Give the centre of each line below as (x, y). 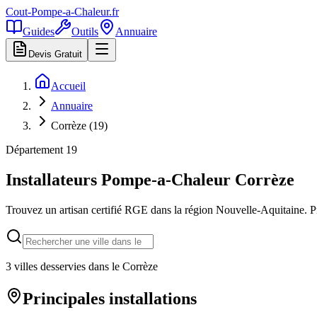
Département (36, 150)
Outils (85, 31)
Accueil (68, 86)
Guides (39, 31)
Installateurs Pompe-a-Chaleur (120, 179)
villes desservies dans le (67, 266)
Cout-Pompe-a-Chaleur (57, 12)
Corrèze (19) (79, 126)
